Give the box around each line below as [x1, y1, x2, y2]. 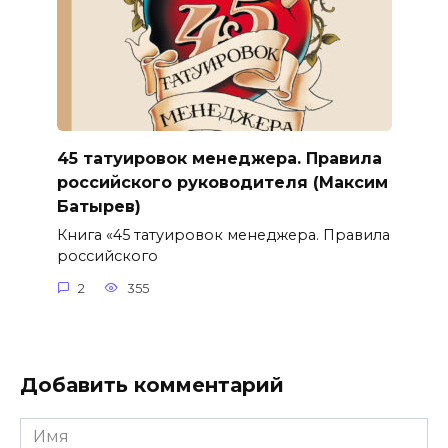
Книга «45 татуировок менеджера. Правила [56, 226, 390, 245]
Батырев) [56, 197, 141, 217]
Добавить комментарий [20, 372, 284, 397]
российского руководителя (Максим [56, 173, 388, 193]
